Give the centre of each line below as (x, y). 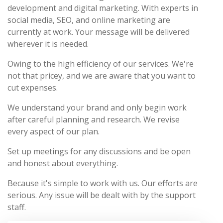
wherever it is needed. (48, 44)
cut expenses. (33, 87)
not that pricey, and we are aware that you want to (102, 75)
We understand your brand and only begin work (97, 107)
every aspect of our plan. (54, 131)
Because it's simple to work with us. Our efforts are (103, 183)
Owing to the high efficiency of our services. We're (101, 63)
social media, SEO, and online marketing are (89, 20)
